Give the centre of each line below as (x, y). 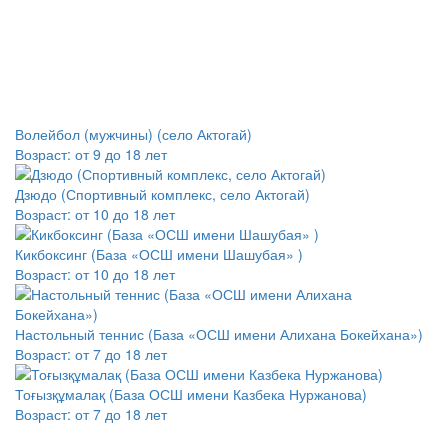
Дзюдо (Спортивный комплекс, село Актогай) (162, 194)
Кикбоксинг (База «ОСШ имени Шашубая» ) (159, 254)
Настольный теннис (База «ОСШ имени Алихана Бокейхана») (219, 334)
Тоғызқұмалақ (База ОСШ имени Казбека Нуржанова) (191, 394)
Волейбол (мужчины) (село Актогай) (133, 134)
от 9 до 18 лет (121, 154)
